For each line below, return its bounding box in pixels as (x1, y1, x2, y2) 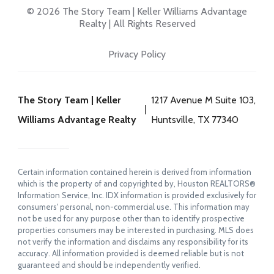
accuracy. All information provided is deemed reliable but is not (18, 248, 244, 258)
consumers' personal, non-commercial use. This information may (18, 201, 250, 212)
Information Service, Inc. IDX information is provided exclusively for (18, 190, 256, 200)
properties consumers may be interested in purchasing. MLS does (18, 224, 254, 235)
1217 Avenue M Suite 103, (151, 94, 256, 106)
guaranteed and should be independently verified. (18, 259, 201, 270)
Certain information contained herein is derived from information (18, 166, 251, 177)
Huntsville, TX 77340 (151, 113, 239, 125)
